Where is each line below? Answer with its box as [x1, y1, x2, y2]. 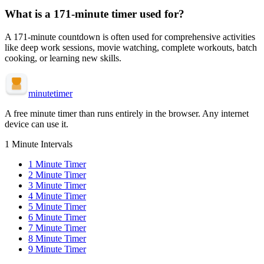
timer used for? [111, 7, 184, 20]
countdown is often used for [58, 31, 162, 42]
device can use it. [5, 118, 68, 129]
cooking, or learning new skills [5, 52, 119, 63]
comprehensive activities [164, 31, 255, 42]
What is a [5, 7, 54, 20]
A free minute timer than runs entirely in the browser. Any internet [5, 108, 249, 118]
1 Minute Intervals [5, 138, 72, 149]
